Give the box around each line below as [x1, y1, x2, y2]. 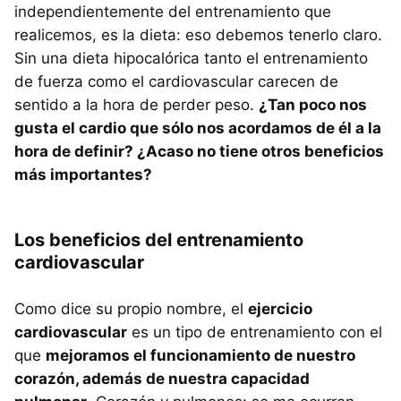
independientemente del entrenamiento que [14, 3, 331, 21]
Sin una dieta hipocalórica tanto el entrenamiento [14, 49, 368, 68]
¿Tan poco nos [259, 96, 367, 115]
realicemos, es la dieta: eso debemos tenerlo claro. [14, 26, 382, 45]
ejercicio [248, 300, 312, 319]
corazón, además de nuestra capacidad [14, 370, 310, 388]
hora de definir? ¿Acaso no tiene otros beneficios [14, 142, 384, 161]
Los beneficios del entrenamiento [14, 229, 303, 252]
